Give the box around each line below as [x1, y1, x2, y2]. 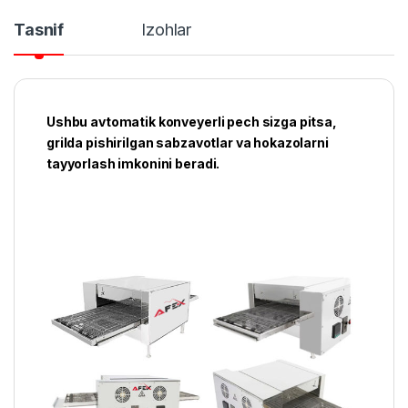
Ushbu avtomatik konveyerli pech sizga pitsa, [46, 113, 337, 129]
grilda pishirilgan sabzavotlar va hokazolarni [46, 134, 329, 150]
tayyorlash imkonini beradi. [46, 155, 220, 171]
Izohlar [141, 19, 192, 39]
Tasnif [14, 19, 65, 39]
